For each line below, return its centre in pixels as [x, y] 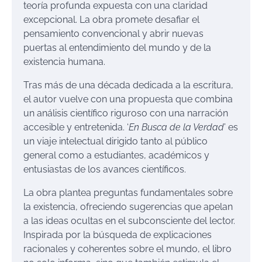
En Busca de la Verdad [176, 127]
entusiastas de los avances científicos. [105, 169]
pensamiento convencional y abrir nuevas [113, 34]
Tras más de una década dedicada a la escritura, [128, 85]
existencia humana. [64, 62]
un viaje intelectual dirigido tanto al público [116, 141]
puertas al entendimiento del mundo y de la [117, 48]
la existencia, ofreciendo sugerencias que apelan [128, 207]
